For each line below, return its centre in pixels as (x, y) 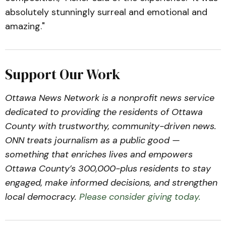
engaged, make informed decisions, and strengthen (111, 182)
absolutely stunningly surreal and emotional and (106, 12)
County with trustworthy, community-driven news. (111, 126)
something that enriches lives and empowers (99, 154)
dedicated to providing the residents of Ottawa (104, 112)
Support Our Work (63, 74)
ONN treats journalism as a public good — (92, 140)
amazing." (26, 26)
